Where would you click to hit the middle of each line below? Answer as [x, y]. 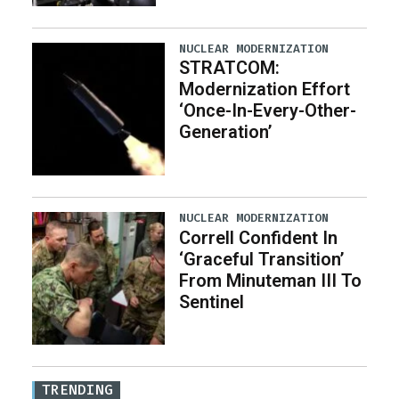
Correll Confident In [259, 237]
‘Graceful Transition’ [262, 259]
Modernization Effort [265, 90]
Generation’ [226, 132]
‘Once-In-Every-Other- [268, 111]
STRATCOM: [230, 68]
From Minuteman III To [271, 280]
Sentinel [212, 301]
